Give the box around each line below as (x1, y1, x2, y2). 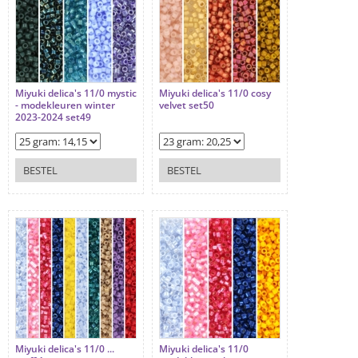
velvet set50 (159, 98, 214, 113)
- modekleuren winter (15, 98, 115, 113)
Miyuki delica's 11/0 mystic (15, 86, 137, 101)
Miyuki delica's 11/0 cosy (159, 86, 271, 101)
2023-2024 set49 (15, 110, 91, 125)
